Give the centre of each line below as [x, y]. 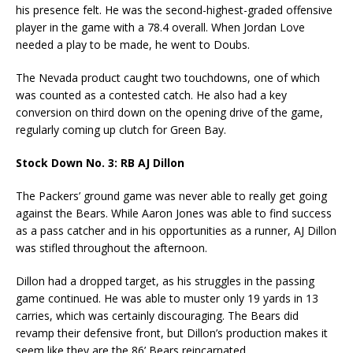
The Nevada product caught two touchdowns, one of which [168, 78]
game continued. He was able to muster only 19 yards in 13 [167, 299]
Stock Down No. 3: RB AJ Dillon [100, 163]
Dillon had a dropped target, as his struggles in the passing [165, 281]
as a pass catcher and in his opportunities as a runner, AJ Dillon [176, 231]
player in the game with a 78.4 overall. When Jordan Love [160, 28]
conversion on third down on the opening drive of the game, [169, 113]
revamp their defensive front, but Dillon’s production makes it [172, 333]
